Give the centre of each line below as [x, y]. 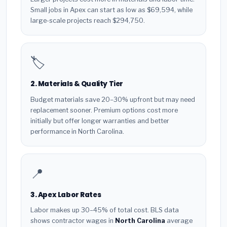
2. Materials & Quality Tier [77, 84]
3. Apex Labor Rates [66, 195]
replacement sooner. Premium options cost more [104, 110]
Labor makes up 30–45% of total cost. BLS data [105, 210]
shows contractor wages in [73, 221]
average [179, 221]
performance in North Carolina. [77, 131]
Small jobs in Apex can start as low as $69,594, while [111, 10]
